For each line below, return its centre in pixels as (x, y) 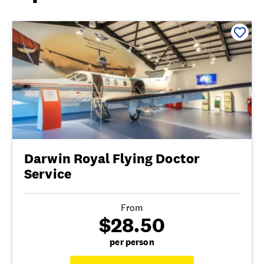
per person (132, 242)
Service (48, 174)
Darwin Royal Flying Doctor (112, 158)
